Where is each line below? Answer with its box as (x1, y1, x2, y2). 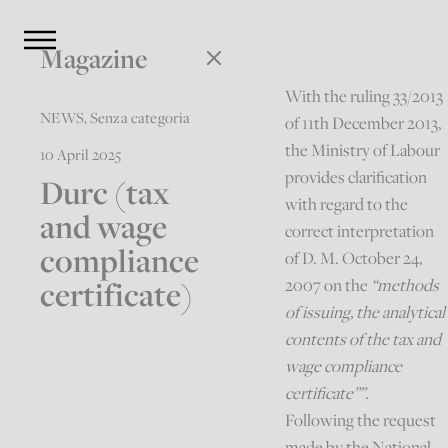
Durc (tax (40, 170, 170, 214)
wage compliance (285, 355, 403, 378)
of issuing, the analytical (285, 301, 446, 324)
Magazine (40, 40, 148, 76)
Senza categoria (89, 106, 191, 127)
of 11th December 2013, (285, 112, 442, 135)
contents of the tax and (285, 328, 442, 351)
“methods (371, 274, 440, 297)
